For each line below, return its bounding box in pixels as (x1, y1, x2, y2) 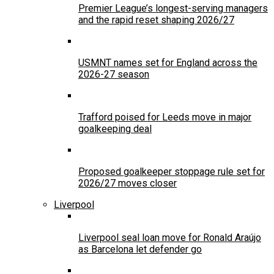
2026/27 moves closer (78, 177, 177, 189)
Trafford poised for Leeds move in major (78, 111, 251, 123)
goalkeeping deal (78, 122, 152, 135)
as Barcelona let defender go (78, 243, 202, 255)
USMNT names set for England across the (78, 56, 257, 68)
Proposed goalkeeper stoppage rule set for (78, 165, 265, 177)
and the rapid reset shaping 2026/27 (78, 13, 234, 26)
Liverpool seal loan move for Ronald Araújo (78, 231, 261, 243)
